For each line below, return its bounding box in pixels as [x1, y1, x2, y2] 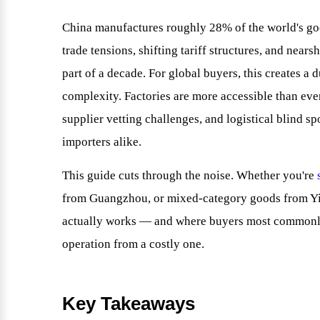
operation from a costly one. [62, 237, 204, 251]
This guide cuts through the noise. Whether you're [62, 169, 317, 183]
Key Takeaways [62, 293, 195, 315]
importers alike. [62, 135, 141, 149]
